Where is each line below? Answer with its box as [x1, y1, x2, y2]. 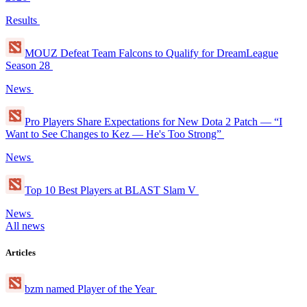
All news [5, 219, 45, 232]
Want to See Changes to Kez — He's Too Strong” [5, 127, 224, 140]
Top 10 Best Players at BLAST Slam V [25, 184, 199, 196]
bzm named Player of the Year [25, 283, 157, 295]
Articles [5, 247, 36, 258]
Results [5, 14, 40, 26]
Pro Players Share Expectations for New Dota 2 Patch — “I [25, 115, 282, 127]
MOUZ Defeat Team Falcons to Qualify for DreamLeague [25, 47, 278, 59]
